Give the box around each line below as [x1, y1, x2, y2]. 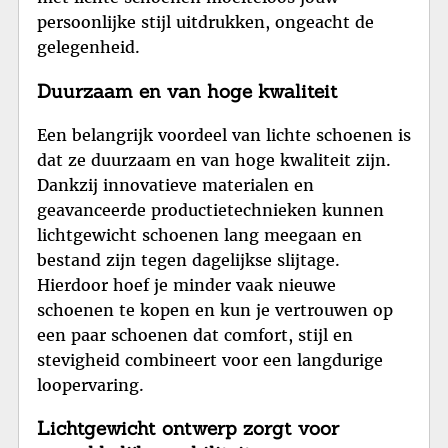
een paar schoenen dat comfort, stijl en [37, 324, 353, 345]
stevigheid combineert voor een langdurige [37, 349, 383, 370]
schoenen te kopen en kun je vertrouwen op [37, 299, 393, 320]
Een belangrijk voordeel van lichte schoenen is [37, 124, 411, 145]
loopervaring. [37, 374, 144, 395]
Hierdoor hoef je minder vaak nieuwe [37, 274, 336, 295]
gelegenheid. [37, 37, 140, 58]
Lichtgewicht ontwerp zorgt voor [37, 416, 339, 441]
